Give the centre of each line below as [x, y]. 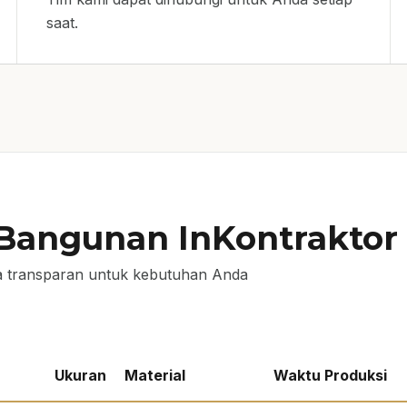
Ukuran [80, 375]
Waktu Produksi [330, 375]
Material [155, 375]
